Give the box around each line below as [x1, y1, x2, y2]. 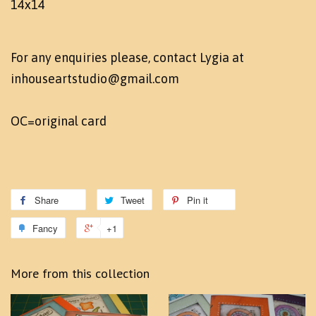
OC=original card [11, 113, 107, 128]
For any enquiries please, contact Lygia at [11, 49, 244, 65]
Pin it [187, 193, 208, 207]
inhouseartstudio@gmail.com [11, 71, 179, 86]
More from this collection [11, 265, 150, 281]
